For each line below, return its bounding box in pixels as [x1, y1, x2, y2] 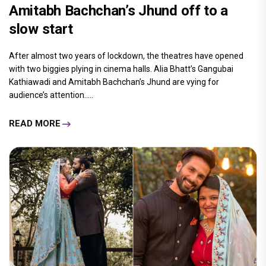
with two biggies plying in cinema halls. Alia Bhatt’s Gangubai [9, 64, 233, 74]
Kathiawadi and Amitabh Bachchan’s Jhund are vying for [9, 77, 219, 87]
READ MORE [9, 118, 61, 129]
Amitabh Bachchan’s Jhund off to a [9, 2, 229, 19]
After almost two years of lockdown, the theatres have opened [9, 50, 243, 61]
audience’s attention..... [9, 90, 93, 100]
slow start [9, 20, 73, 37]
